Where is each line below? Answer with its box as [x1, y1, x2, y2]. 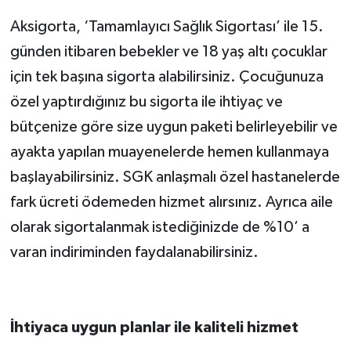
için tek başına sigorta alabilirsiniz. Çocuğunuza [9, 69, 324, 85]
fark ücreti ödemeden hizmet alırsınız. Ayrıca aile [9, 194, 333, 211]
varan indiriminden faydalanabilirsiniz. [9, 244, 259, 261]
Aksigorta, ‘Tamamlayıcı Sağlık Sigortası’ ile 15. [9, 19, 324, 35]
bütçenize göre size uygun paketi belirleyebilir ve [9, 119, 338, 136]
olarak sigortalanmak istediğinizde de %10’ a [9, 219, 309, 236]
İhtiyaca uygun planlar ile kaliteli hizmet [9, 320, 299, 336]
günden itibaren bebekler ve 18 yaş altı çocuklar [9, 44, 327, 60]
